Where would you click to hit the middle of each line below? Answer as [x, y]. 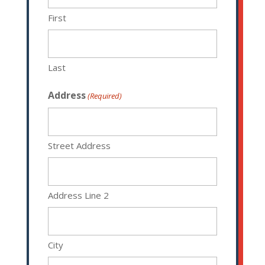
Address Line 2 [78, 195]
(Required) [105, 96]
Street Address [79, 146]
